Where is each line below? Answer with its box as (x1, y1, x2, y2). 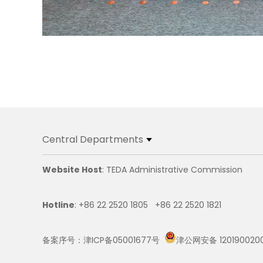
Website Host (42, 163, 102, 176)
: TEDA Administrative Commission (102, 163, 242, 176)
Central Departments (42, 132, 143, 146)
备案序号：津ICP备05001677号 (42, 234, 160, 246)
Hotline (42, 198, 75, 211)
